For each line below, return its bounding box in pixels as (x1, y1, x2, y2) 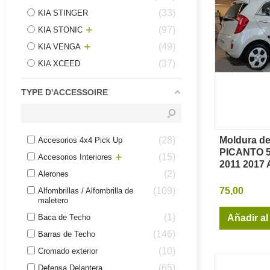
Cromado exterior (38, 246, 98, 256)
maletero (38, 195, 68, 205)
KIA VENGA (38, 42, 81, 51)
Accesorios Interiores (38, 152, 112, 162)
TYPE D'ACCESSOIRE (21, 87, 108, 97)
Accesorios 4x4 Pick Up (38, 135, 122, 145)
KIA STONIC (38, 25, 83, 34)
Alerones (38, 169, 69, 178)
